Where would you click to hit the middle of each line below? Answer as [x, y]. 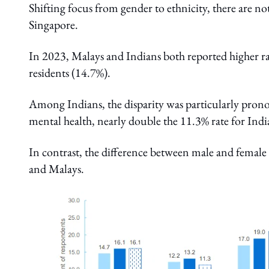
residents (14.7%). [71, 73]
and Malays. [56, 169]
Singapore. [55, 25]
